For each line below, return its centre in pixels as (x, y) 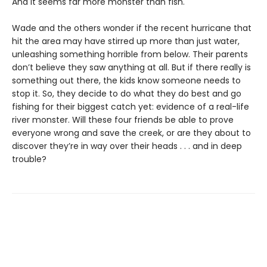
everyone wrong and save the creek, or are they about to (131, 133)
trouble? (29, 159)
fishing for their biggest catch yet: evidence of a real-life (131, 107)
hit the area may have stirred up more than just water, (126, 41)
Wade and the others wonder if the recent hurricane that (132, 28)
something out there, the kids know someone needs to (126, 80)
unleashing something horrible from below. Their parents (130, 54)
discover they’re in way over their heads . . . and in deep (127, 146)
